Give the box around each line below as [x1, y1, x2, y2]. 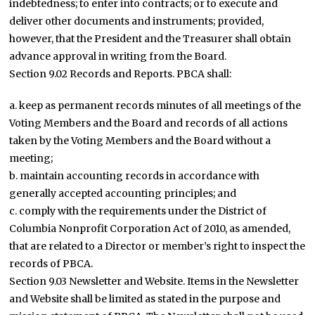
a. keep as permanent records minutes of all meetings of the [9, 99, 302, 112]
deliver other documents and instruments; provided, [9, 15, 264, 27]
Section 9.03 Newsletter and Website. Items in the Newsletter [9, 275, 300, 288]
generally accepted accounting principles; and [9, 187, 237, 200]
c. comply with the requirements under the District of [9, 205, 267, 217]
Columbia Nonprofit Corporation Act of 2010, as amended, [9, 222, 291, 235]
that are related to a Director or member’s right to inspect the [9, 240, 306, 252]
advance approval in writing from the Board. [9, 50, 227, 63]
